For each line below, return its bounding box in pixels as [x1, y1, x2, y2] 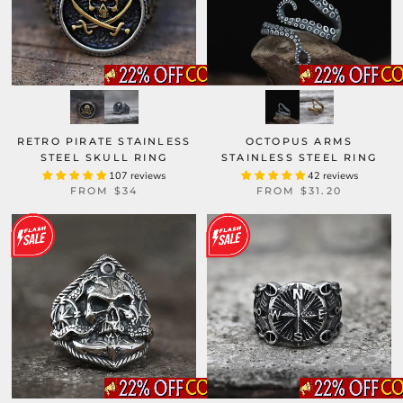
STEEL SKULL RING [40, 151, 168, 164]
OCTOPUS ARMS [245, 135, 354, 148]
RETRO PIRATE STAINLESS [16, 135, 192, 148]
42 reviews [307, 169, 358, 183]
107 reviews [109, 169, 166, 183]
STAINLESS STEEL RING [221, 151, 377, 164]
